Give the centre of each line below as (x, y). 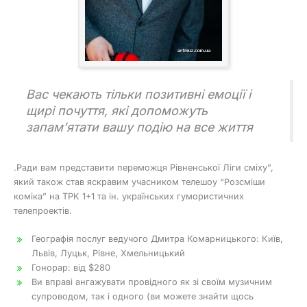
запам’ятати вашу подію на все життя (139, 127)
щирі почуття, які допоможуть (117, 111)
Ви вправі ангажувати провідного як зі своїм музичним (151, 282)
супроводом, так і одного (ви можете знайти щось (142, 297)
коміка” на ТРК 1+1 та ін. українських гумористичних (129, 197)
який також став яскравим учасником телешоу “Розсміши (139, 182)
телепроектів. (43, 211)
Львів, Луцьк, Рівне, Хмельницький (108, 254)
